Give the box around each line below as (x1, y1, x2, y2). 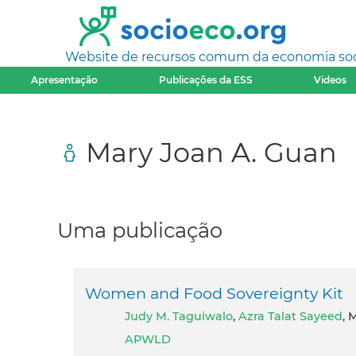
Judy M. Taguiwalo (130, 309, 233, 324)
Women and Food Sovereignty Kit (85, 284, 343, 304)
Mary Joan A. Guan (86, 135, 337, 168)
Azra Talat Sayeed (238, 309, 342, 324)
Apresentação (30, 74, 98, 86)
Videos (314, 74, 347, 86)
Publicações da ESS (159, 74, 253, 86)
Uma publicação (57, 218, 222, 242)
